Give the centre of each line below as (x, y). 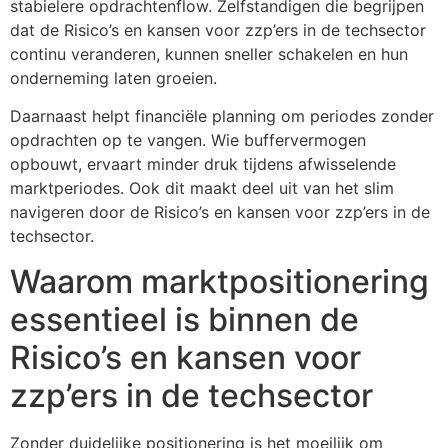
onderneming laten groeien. (113, 77)
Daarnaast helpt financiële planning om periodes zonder (222, 116)
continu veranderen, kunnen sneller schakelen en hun (209, 53)
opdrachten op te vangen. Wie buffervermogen (188, 140)
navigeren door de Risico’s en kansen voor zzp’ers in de (220, 212)
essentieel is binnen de (184, 319)
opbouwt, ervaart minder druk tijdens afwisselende (203, 164)
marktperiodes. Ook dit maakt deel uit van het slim (202, 188)
